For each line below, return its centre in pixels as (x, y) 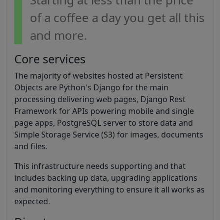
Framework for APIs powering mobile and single (104, 111)
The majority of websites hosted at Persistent (98, 76)
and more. (58, 35)
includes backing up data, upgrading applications (106, 178)
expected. (32, 201)
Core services (50, 59)
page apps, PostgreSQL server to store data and (104, 123)
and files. (31, 146)
